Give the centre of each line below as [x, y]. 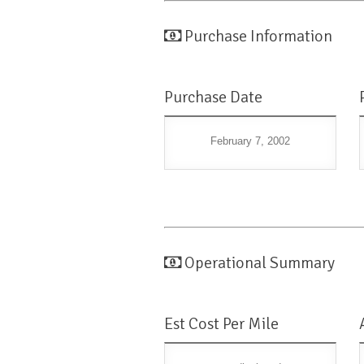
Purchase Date [213, 97]
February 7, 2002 [250, 141]
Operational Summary [260, 263]
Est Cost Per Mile [221, 324]
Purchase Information [258, 37]
